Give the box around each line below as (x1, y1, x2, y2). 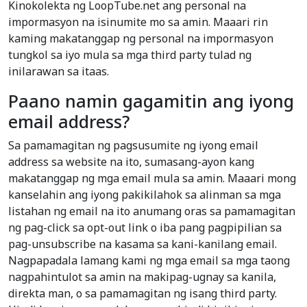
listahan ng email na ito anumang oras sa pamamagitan (8, 204, 295, 219)
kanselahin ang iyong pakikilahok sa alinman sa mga (8, 187, 281, 203)
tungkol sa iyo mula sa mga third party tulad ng (8, 47, 251, 63)
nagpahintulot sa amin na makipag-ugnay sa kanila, (8, 269, 276, 285)
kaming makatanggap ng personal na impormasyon (8, 31, 273, 47)
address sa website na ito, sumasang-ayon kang (8, 154, 254, 170)
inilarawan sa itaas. (8, 64, 109, 79)
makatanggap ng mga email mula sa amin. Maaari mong (8, 171, 296, 186)
